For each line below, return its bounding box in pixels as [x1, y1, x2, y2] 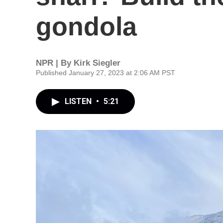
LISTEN [65, 97, 94, 106]
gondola [36, 12, 137, 41]
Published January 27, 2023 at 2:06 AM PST [36, 69, 175, 77]
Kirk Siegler [74, 58, 120, 68]
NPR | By [36, 58, 74, 68]
